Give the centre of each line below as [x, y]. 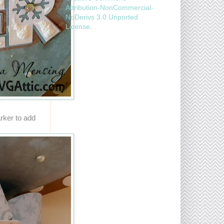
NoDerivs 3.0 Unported [102, 17]
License [78, 26]
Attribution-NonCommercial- [109, 7]
